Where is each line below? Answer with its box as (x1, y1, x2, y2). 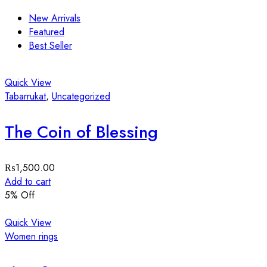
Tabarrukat (5, 89, 46, 104)
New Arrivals (29, 11, 80, 26)
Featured (29, 25, 64, 39)
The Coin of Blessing (5, 120, 158, 145)
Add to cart (5, 175, 51, 189)
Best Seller (29, 39, 72, 53)
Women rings (5, 229, 58, 244)
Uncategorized (52, 89, 110, 104)
